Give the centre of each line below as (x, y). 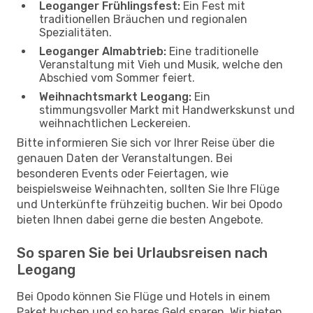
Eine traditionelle (212, 51)
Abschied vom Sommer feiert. (117, 78)
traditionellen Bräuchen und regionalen (143, 19)
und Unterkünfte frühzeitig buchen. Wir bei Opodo (150, 204)
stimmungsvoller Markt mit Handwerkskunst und (167, 110)
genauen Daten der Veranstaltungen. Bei (125, 158)
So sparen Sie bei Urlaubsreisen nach (142, 253)
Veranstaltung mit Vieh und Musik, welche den (161, 64)
